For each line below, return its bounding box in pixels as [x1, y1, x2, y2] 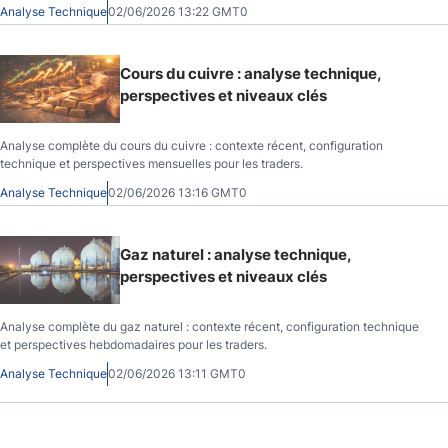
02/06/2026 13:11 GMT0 [108, 365, 246, 381]
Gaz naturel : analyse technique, [120, 244, 351, 264]
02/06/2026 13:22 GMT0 [108, 3, 248, 19]
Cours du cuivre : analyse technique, [120, 63, 381, 83]
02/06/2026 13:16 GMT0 [108, 184, 247, 200]
